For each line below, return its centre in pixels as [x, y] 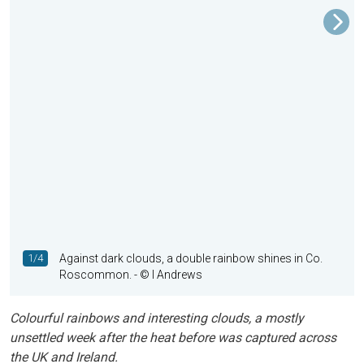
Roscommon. [95, 275]
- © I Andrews [167, 275]
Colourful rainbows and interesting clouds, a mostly [157, 318]
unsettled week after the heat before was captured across [173, 338]
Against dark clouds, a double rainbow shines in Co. [191, 258]
